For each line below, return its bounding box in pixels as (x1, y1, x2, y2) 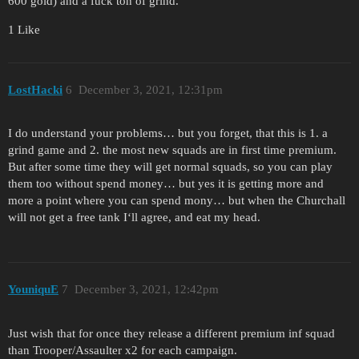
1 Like (8, 23, 40, 37)
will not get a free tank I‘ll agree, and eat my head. (8, 211, 260, 224)
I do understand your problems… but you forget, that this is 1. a (8, 127, 328, 140)
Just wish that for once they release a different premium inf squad (8, 326, 335, 340)
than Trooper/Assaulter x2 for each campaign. (8, 343, 237, 357)
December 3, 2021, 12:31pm (78, 83, 223, 96)
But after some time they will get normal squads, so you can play (8, 160, 333, 174)
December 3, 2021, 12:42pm (74, 282, 219, 296)
